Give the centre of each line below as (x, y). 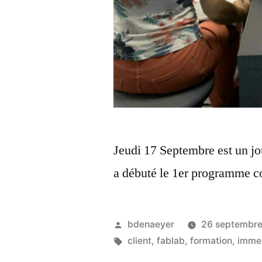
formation (211, 241)
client (140, 241)
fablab (171, 241)
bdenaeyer (151, 225)
